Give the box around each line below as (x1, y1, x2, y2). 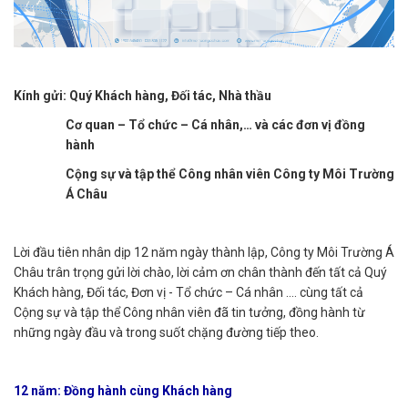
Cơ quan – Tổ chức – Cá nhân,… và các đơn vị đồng (65, 117, 365, 132)
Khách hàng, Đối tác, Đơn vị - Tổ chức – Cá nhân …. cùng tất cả (14, 285, 363, 300)
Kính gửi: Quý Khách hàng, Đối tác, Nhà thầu (14, 88, 271, 103)
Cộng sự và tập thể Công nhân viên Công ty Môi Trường (65, 167, 394, 181)
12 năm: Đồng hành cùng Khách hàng (14, 383, 232, 398)
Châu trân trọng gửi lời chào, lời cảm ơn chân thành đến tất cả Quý (14, 265, 387, 280)
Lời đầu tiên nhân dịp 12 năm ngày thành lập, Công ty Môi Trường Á (14, 245, 394, 260)
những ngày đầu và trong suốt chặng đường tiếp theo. (14, 325, 319, 340)
